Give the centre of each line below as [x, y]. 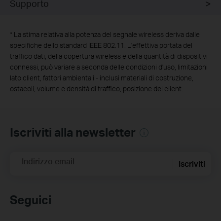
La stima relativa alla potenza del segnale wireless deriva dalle [106, 34]
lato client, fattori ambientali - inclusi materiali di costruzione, [102, 77]
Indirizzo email [48, 161]
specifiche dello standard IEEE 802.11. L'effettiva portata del [101, 45]
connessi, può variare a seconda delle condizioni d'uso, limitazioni [109, 67]
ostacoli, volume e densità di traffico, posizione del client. [96, 88]
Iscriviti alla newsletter [74, 132]
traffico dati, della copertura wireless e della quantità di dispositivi [109, 56]
